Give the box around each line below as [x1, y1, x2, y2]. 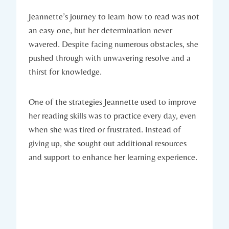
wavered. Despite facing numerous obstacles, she [29, 38, 198, 49]
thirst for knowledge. [29, 66, 102, 77]
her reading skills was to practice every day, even [29, 110, 196, 121]
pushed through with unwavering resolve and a [29, 52, 191, 63]
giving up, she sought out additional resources [29, 138, 187, 148]
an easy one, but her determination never [29, 25, 172, 35]
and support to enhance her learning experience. [29, 151, 197, 162]
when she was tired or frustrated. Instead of [29, 124, 181, 134]
